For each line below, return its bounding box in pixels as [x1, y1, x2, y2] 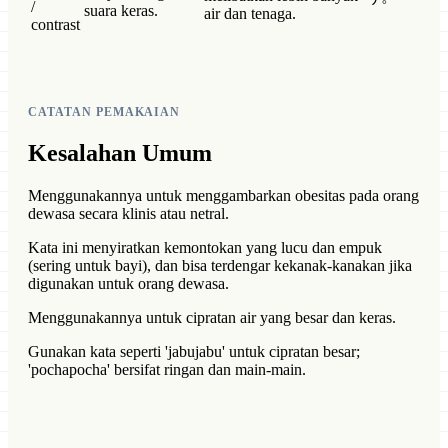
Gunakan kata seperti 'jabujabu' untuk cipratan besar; [28, 342, 360, 360]
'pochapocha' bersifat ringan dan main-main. [28, 360, 306, 378]
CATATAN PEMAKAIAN [28, 104, 181, 119]
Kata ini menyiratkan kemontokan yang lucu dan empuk [28, 238, 382, 256]
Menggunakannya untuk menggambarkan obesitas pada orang [28, 186, 419, 204]
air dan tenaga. [204, 4, 296, 22]
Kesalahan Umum [28, 139, 212, 166]
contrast [31, 15, 80, 33]
